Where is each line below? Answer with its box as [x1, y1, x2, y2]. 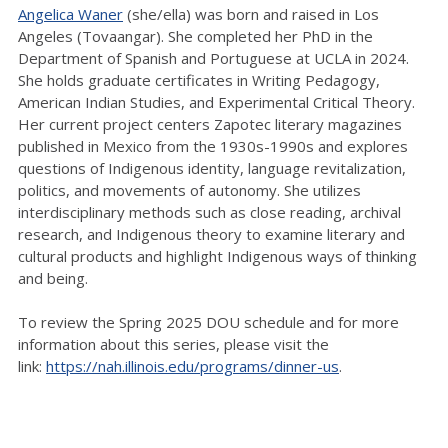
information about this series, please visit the [18, 334, 329, 355]
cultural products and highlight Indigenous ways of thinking [18, 246, 417, 267]
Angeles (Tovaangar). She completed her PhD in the [18, 26, 373, 47]
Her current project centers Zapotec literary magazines [18, 114, 402, 135]
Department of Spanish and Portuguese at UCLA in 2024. [18, 48, 409, 69]
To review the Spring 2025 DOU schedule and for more [18, 312, 399, 333]
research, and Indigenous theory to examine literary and [18, 224, 405, 245]
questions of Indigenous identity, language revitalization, [18, 158, 406, 179]
